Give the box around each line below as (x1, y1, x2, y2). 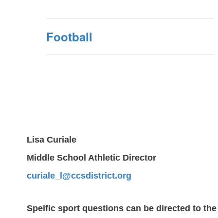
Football (46, 28, 92, 45)
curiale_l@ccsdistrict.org (27, 171, 131, 181)
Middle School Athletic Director (27, 153, 156, 163)
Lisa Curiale (27, 135, 76, 145)
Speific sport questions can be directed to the (27, 203, 217, 213)
